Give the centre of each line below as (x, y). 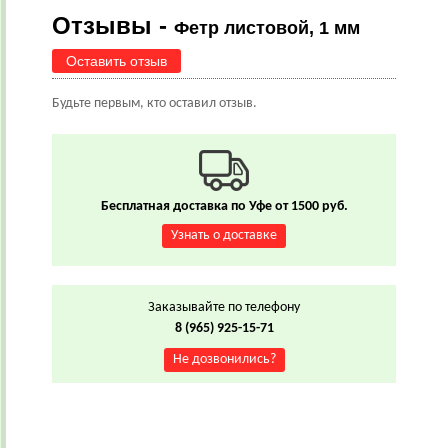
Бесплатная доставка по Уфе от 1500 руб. (224, 206)
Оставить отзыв (116, 61)
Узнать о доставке (224, 235)
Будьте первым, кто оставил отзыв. (154, 103)
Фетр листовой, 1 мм (267, 28)
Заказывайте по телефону (224, 307)
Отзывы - (113, 25)
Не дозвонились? (224, 359)
